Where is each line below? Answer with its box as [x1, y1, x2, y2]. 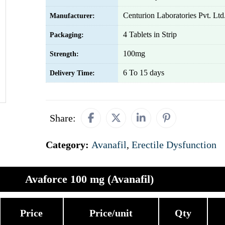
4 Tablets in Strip [123, 30, 177, 39]
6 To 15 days [123, 68, 164, 77]
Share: [50, 113, 76, 124]
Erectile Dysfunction [132, 139, 216, 150]
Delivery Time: [50, 69, 95, 77]
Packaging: [50, 31, 84, 39]
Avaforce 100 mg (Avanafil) [25, 173, 154, 185]
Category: [46, 139, 91, 150]
